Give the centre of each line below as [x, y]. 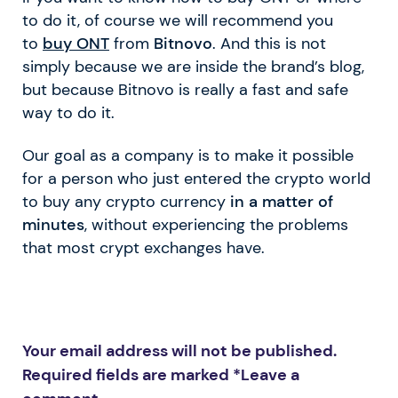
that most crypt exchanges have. [143, 247]
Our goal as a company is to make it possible [188, 155]
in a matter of [279, 201]
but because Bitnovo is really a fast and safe [185, 89]
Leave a [270, 374]
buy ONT [76, 43]
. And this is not [269, 43]
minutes [53, 224]
